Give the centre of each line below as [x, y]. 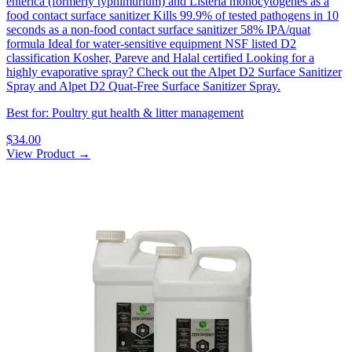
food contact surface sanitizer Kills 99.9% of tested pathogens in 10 [172, 16]
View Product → [48, 154]
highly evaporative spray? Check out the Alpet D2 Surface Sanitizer [174, 72]
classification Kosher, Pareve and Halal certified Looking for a [160, 58]
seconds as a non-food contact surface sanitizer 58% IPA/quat [158, 30]
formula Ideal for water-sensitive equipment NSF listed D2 [151, 44]
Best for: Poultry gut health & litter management [125, 113]
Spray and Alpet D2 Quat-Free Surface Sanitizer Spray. [143, 86]
